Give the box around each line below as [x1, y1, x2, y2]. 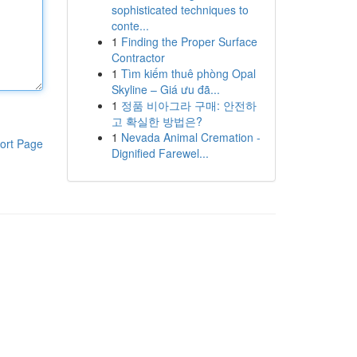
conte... [111, 18, 149, 33]
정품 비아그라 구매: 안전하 [120, 97, 257, 113]
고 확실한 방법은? [111, 113, 202, 129]
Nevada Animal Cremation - [120, 129, 261, 145]
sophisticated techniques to [111, 2, 249, 18]
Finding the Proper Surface [120, 33, 257, 49]
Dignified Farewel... [111, 145, 209, 161]
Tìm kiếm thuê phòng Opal [120, 65, 256, 81]
